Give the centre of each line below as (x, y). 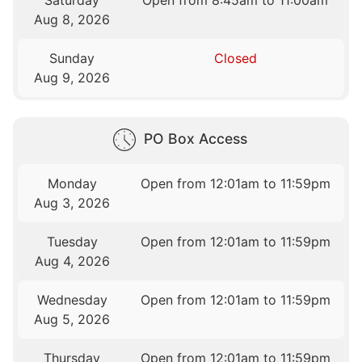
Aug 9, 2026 (72, 78)
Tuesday (72, 242)
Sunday (72, 59)
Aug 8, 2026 (72, 20)
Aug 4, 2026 (72, 261)
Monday (72, 184)
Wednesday (72, 300)
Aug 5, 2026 (72, 320)
